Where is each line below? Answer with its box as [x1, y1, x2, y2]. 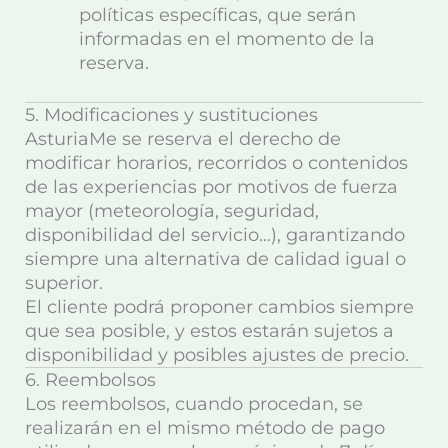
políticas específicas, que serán [79, 3, 356, 26]
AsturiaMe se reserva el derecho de [25, 127, 341, 150]
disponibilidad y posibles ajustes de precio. [25, 343, 409, 366]
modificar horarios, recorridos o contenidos [25, 151, 408, 174]
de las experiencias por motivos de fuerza [25, 175, 398, 198]
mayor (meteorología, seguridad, [25, 199, 319, 222]
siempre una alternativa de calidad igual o [25, 247, 406, 270]
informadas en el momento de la [79, 27, 375, 50]
